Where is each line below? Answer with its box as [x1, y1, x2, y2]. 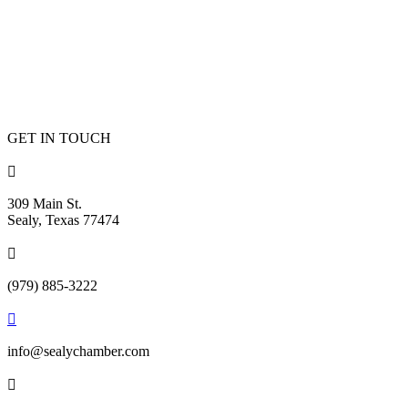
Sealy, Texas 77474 [7, 212, 119, 228]
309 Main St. [7, 196, 82, 211]
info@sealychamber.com [7, 343, 149, 359]
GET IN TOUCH [7, 130, 111, 146]
